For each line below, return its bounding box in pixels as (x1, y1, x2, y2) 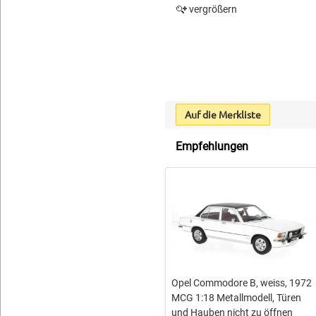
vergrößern (186, 4, 237, 15)
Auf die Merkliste (184, 108, 261, 121)
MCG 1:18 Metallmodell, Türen (171, 292, 301, 304)
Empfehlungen (175, 140, 248, 153)
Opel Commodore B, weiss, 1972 (171, 277, 312, 289)
